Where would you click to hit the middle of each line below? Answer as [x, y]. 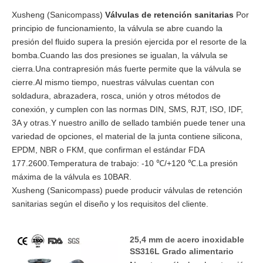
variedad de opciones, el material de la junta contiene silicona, [127, 136]
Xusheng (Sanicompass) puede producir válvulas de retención [127, 190]
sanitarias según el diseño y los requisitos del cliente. [110, 204]
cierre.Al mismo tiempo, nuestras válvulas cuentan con [113, 82]
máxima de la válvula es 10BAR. [72, 177]
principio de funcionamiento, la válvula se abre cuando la [117, 28]
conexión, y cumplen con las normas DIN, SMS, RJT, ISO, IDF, [127, 109]
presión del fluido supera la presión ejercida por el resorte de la [129, 42]
